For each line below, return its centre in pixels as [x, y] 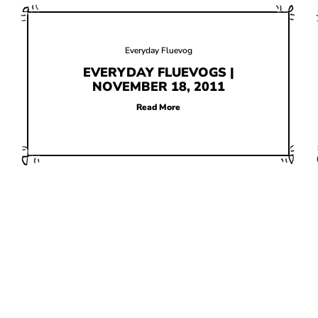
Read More [158, 107]
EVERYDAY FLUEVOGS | [158, 72]
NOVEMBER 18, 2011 [158, 87]
